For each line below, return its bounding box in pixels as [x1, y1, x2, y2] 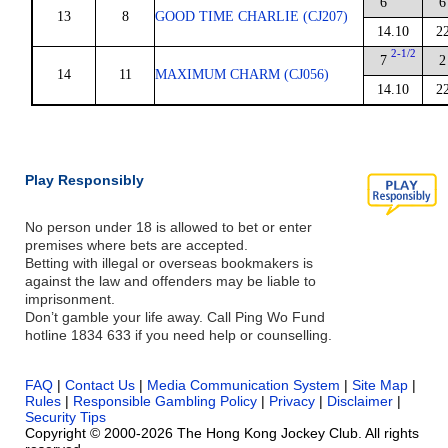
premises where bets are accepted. [25, 237, 248, 253]
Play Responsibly [25, 172, 144, 188]
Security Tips [25, 409, 106, 425]
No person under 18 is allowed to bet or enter [25, 219, 312, 235]
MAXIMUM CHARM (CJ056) [155, 67, 329, 82]
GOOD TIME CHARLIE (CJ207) [155, 9, 348, 24]
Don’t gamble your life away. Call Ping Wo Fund [25, 309, 325, 325]
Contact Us [65, 377, 135, 393]
